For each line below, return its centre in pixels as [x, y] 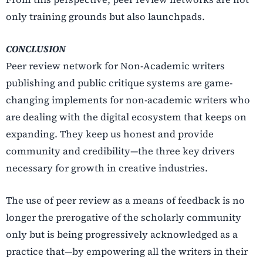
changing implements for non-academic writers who [128, 100]
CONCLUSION [37, 48]
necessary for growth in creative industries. [107, 168]
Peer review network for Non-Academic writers [115, 65]
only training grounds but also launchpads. [105, 16]
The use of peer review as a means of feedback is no [125, 200]
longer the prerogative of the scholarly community [124, 218]
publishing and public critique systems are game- [119, 82]
